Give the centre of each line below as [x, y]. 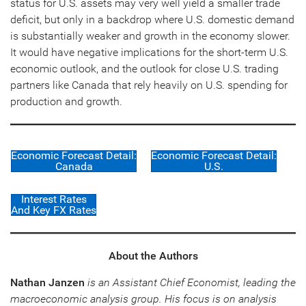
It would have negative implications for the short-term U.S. [149, 52]
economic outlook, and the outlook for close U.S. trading [144, 68]
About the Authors [153, 255]
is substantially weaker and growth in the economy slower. [150, 36]
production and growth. [66, 101]
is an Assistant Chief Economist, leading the [190, 282]
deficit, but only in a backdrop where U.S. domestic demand [152, 19]
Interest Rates [54, 199]
